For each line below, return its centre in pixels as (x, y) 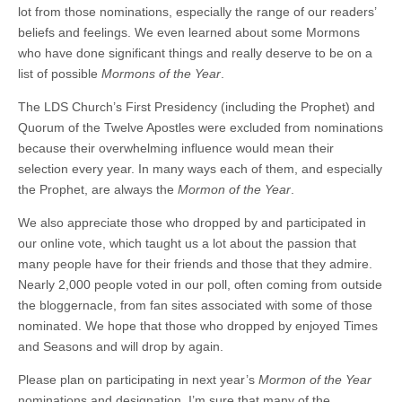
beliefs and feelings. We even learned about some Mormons (189, 32)
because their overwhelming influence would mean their (176, 148)
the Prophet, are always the (98, 189)
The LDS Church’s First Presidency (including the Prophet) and (197, 106)
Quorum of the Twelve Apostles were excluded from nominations (201, 127)
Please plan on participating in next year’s (138, 379)
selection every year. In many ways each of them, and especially (200, 168)
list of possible (60, 73)
